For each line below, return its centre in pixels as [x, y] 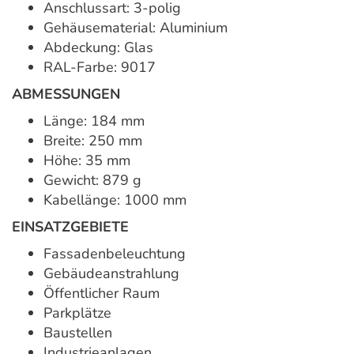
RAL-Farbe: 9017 [100, 68]
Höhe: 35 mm [87, 161]
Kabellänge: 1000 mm [115, 200]
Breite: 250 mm [93, 141]
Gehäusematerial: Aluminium [136, 28]
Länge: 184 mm [94, 121]
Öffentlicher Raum [102, 294]
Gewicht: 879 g [92, 181]
